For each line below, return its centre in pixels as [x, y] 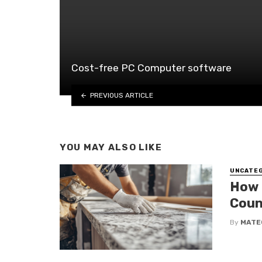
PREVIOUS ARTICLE [121, 95]
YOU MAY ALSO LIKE [111, 148]
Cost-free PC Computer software [151, 68]
